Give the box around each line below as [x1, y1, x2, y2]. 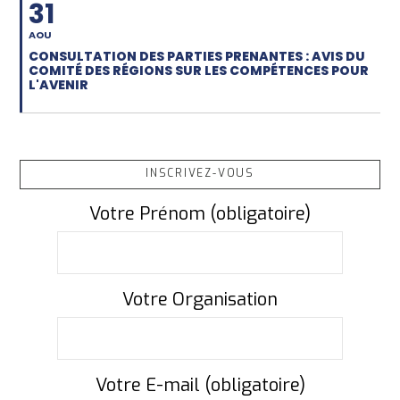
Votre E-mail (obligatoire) [95, 373, 305, 398]
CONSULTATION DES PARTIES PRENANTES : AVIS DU [29, 46, 366, 65]
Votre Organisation [122, 287, 278, 312]
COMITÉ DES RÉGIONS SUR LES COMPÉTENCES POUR [29, 61, 370, 79]
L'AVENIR [29, 75, 89, 94]
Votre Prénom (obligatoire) [89, 202, 311, 227]
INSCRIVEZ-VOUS [146, 166, 254, 181]
